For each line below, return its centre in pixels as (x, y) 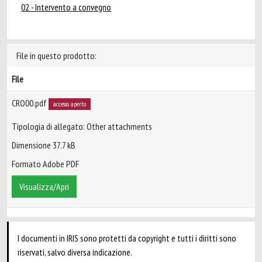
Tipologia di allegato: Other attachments (82, 127)
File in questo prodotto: (56, 56)
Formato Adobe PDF (45, 164)
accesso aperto (69, 104)
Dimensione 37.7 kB (44, 145)
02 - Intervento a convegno (66, 7)
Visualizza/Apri (44, 187)
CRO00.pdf (30, 103)
